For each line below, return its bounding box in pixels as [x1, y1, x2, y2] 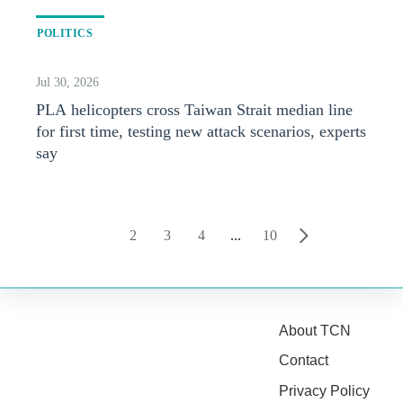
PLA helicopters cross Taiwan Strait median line [36, 101, 353, 119]
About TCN [279, 322, 351, 338]
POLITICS [37, 27, 93, 40]
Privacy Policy [279, 382, 370, 399]
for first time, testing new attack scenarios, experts [36, 122, 366, 140]
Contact [279, 353, 328, 369]
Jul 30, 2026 [36, 76, 99, 89]
